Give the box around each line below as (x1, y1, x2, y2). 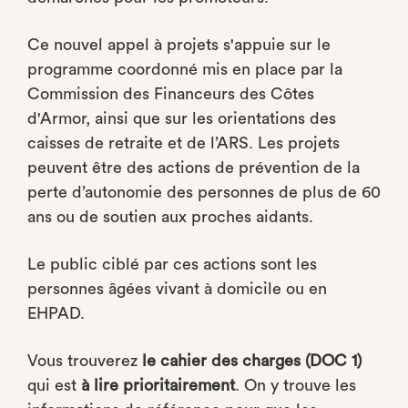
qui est (27, 377, 81, 393)
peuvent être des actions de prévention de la (27, 159, 360, 176)
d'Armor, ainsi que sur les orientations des (27, 110, 336, 127)
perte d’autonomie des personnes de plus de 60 (27, 184, 381, 200)
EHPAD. (27, 305, 85, 321)
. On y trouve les (235, 377, 356, 393)
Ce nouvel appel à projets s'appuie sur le (27, 36, 331, 53)
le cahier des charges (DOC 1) (142, 352, 362, 369)
